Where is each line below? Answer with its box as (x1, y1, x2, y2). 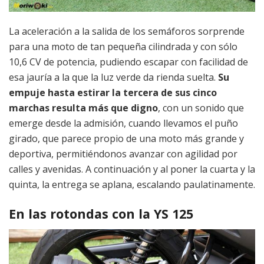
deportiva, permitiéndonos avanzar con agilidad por (9, 147, 237, 161)
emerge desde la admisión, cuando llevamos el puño (9, 117, 238, 130)
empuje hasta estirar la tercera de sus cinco (9, 86, 217, 100)
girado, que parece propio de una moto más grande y (9, 132, 244, 146)
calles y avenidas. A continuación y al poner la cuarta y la (9, 163, 255, 176)
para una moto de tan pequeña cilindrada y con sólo (9, 40, 237, 54)
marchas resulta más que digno (9, 101, 158, 115)
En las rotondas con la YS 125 (9, 204, 193, 222)
